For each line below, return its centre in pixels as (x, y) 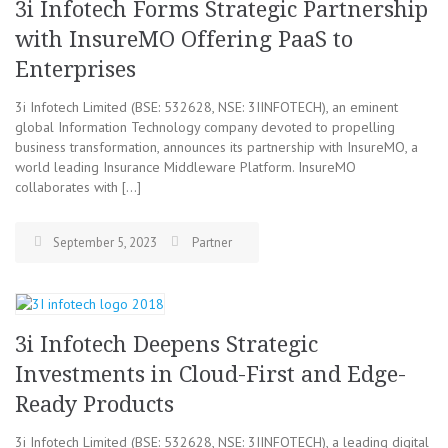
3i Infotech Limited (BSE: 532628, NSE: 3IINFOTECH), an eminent (206, 107)
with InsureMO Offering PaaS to (184, 39)
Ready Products (94, 404)
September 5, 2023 (105, 242)
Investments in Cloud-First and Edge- (210, 374)
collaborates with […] (78, 187)
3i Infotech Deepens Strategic (166, 344)
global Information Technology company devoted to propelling (205, 127)
